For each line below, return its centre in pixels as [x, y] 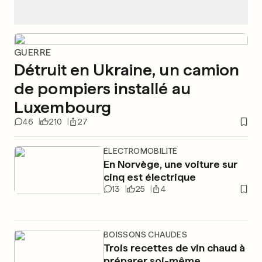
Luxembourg [63, 107]
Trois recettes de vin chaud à [174, 248]
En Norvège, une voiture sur [170, 164]
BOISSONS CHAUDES [145, 235]
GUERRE [33, 52]
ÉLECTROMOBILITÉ [140, 151]
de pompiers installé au [102, 88]
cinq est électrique [149, 177]
